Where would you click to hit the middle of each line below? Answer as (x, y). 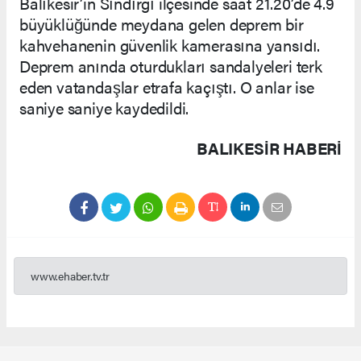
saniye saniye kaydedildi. (104, 107)
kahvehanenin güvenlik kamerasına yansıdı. (170, 44)
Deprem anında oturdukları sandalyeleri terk (171, 65)
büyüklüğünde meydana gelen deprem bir (162, 23)
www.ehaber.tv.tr (70, 275)
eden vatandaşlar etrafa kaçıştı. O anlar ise (167, 86)
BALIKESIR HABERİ (269, 147)
